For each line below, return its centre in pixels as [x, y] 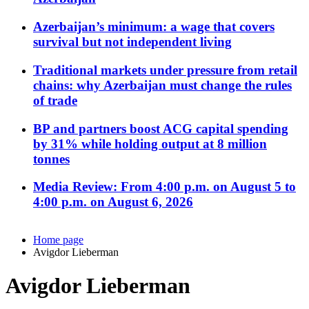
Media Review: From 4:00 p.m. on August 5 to [165, 187]
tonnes [51, 159]
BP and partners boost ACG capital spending [161, 128]
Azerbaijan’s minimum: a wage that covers [154, 27]
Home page [58, 240]
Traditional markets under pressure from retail [165, 70]
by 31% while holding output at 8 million [150, 143]
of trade [55, 100]
